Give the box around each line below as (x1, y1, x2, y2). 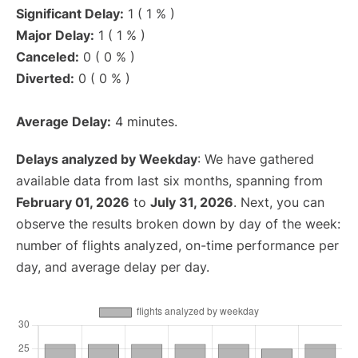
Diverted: (16, 70, 74, 86)
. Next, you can (233, 194, 324, 210)
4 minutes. (111, 113, 177, 129)
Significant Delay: (16, 6, 124, 22)
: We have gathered (197, 151, 314, 167)
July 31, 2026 (150, 194, 233, 210)
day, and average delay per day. (16, 259, 209, 275)
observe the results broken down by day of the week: (16, 216, 340, 232)
